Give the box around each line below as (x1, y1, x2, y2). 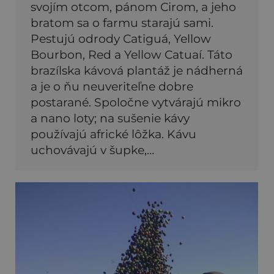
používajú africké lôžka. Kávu (31, 127, 196, 141)
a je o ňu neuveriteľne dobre (31, 79, 193, 94)
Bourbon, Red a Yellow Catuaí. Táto (31, 47, 232, 62)
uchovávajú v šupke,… (31, 143, 154, 157)
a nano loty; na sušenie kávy (31, 111, 190, 125)
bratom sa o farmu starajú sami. (31, 15, 213, 30)
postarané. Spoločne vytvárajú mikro (31, 95, 241, 109)
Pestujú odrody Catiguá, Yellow (31, 31, 211, 46)
